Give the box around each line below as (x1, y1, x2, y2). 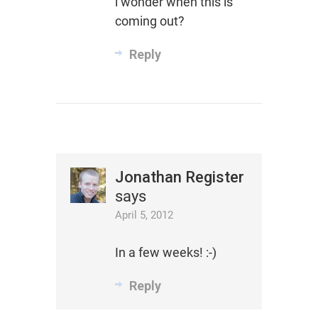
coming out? (114, 13, 185, 28)
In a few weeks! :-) (114, 244, 216, 260)
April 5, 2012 (114, 208, 173, 221)
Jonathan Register (114, 168, 244, 186)
